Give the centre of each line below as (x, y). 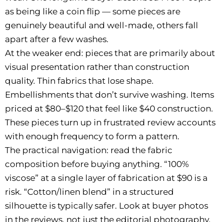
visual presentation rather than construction (97, 67)
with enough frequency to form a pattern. (92, 136)
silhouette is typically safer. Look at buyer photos (107, 205)
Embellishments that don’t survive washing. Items (110, 94)
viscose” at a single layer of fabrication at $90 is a (106, 178)
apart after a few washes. (57, 39)
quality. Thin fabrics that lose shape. (79, 81)
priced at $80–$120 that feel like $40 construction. (109, 108)
